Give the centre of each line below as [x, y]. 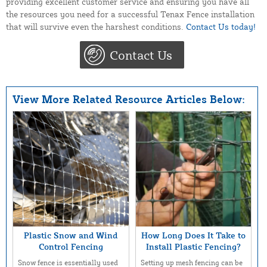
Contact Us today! [221, 26]
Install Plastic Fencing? [193, 247]
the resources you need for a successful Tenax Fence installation [130, 14]
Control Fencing [71, 247]
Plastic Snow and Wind [71, 235]
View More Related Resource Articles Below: [129, 99]
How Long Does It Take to [193, 235]
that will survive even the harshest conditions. [96, 26]
